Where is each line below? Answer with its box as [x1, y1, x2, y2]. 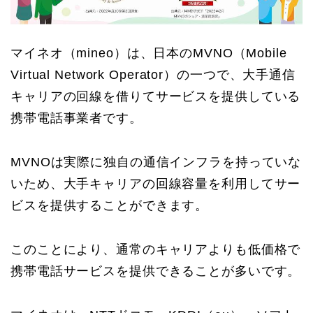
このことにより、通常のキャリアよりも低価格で [10, 242, 301, 257]
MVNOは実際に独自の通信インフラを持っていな [10, 155, 302, 170]
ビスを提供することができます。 [10, 198, 209, 213]
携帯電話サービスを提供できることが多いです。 [10, 264, 301, 279]
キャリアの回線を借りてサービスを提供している [10, 89, 301, 104]
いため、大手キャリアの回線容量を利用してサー [10, 177, 301, 191]
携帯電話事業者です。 [10, 111, 143, 126]
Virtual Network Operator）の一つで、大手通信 [10, 68, 296, 82]
